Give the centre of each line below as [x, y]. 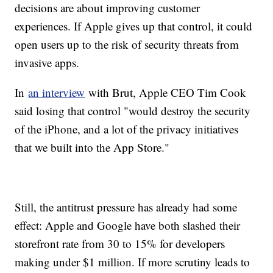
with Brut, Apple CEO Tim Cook [166, 92]
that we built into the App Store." [92, 147]
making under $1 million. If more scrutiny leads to [133, 261]
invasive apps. [49, 62]
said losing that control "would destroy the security [133, 110]
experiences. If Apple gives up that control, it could [134, 26]
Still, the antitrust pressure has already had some [126, 207]
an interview [57, 92]
